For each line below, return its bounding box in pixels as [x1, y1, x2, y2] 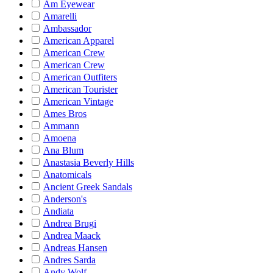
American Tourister [43, 84, 118, 94]
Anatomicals [43, 169, 91, 180]
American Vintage [43, 96, 113, 107]
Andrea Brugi [43, 218, 96, 229]
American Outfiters [43, 72, 117, 82]
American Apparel [43, 35, 114, 46]
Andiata [43, 206, 74, 216]
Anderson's [43, 194, 87, 204]
